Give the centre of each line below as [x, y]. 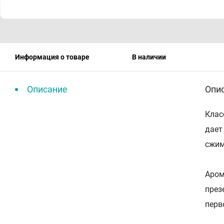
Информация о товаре [52, 57]
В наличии [149, 57]
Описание [47, 89]
